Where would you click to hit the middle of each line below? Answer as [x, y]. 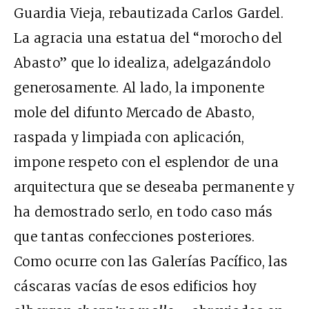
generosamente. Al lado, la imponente [139, 88]
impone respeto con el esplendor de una [146, 162]
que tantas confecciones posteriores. [134, 237]
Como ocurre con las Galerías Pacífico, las [151, 261]
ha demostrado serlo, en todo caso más [143, 212]
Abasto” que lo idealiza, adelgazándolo [142, 63]
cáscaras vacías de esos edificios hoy [136, 286]
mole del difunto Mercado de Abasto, [134, 112]
